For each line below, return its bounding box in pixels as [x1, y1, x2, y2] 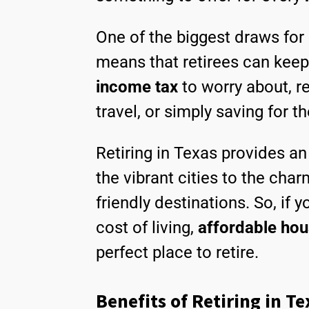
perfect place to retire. [96, 243, 259, 263]
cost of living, [96, 218, 194, 238]
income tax [96, 77, 178, 97]
